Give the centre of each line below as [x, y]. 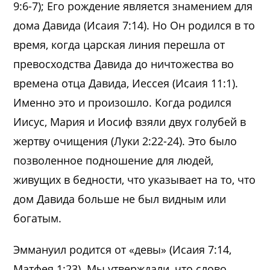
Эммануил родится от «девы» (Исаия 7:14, [123, 249]
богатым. [38, 218]
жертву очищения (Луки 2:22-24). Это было [125, 141]
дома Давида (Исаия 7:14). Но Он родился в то [134, 25]
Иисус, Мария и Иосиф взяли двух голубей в [130, 121]
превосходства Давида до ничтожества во [124, 64]
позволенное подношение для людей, [114, 160]
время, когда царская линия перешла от [119, 44]
